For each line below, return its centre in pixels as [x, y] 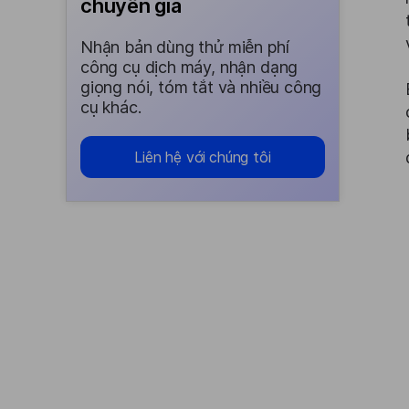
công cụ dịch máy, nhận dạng [189, 67]
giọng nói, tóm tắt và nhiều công [201, 87]
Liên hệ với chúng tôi [203, 157]
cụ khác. [111, 107]
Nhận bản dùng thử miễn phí [185, 47]
